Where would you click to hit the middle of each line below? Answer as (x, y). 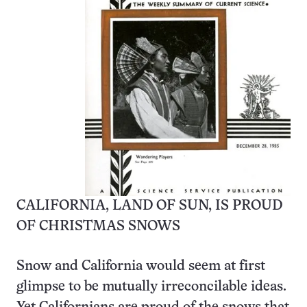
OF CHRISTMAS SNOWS (98, 227)
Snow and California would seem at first (141, 267)
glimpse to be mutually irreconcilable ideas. (151, 287)
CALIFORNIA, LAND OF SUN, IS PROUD (149, 206)
